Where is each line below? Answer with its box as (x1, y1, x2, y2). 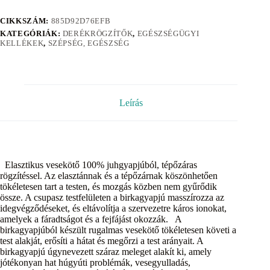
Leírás (119, 97, 143, 108)
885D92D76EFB (51, 16, 111, 25)
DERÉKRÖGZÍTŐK (62, 28, 133, 38)
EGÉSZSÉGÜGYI (137, 28, 199, 38)
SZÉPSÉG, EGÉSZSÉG (48, 38, 130, 48)
